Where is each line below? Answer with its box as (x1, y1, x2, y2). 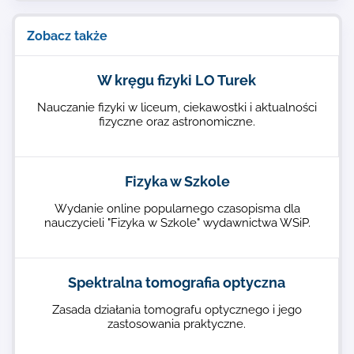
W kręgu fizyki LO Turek (97, 72, 256, 88)
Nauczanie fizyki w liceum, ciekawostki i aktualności (36, 100, 317, 115)
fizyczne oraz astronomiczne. (98, 115, 255, 129)
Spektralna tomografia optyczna (68, 274, 285, 291)
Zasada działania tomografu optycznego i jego (51, 303, 302, 317)
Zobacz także (27, 28, 107, 43)
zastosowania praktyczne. (107, 317, 246, 331)
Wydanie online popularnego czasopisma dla (54, 201, 300, 216)
